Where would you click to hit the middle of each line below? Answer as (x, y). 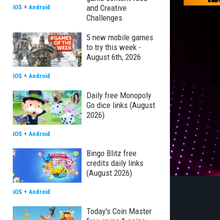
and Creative (107, 8)
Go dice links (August (121, 105)
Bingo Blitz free (111, 153)
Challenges (104, 18)
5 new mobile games (120, 37)
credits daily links (115, 163)
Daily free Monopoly (119, 95)
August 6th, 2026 (114, 57)
